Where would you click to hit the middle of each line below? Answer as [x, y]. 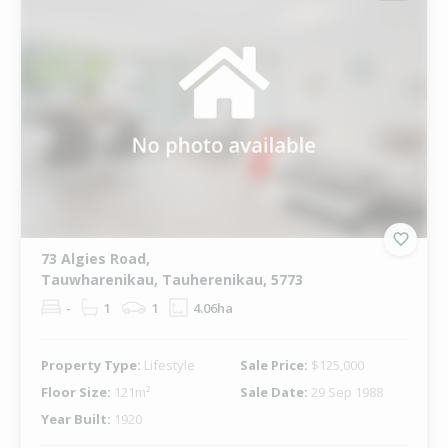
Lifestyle [169, 364]
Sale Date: [275, 391]
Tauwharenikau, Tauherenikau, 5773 [171, 279]
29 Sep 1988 [346, 391]
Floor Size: [77, 391]
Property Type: [92, 364]
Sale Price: [275, 364]
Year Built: [77, 418]
